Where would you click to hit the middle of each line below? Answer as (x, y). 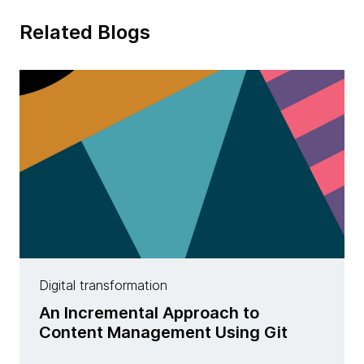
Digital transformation (103, 286)
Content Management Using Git (163, 333)
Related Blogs (85, 32)
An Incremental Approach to (149, 313)
